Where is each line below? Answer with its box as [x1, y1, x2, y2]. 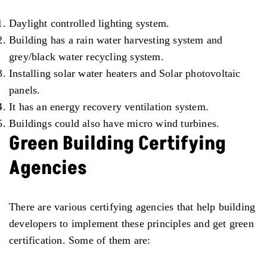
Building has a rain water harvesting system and [9, 33, 223, 46]
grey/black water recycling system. [9, 50, 164, 63]
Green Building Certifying [9, 130, 226, 157]
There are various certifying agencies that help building [9, 200, 256, 213]
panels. [9, 83, 41, 96]
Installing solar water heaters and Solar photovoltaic [9, 67, 241, 79]
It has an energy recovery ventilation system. [9, 100, 209, 113]
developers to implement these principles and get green [9, 217, 254, 229]
